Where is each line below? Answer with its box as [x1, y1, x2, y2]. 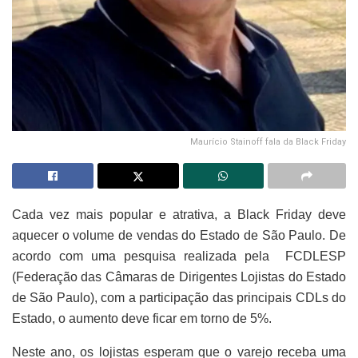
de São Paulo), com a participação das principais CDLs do [12, 291, 346, 305]
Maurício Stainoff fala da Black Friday [190, 137, 346, 148]
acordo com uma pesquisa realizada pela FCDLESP [12, 249, 346, 264]
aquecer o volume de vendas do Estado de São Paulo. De [12, 229, 346, 243]
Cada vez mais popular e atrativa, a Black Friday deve [12, 208, 346, 222]
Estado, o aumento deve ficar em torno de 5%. [12, 312, 275, 326]
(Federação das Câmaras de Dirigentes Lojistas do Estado [12, 270, 346, 284]
